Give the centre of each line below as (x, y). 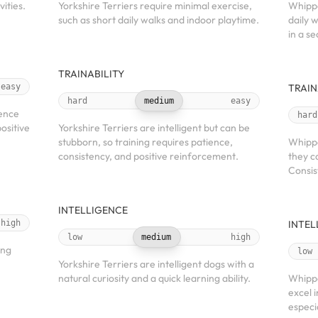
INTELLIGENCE (93, 210)
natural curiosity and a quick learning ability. (154, 278)
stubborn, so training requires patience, (146, 142)
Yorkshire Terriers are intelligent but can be (154, 128)
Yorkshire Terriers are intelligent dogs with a (156, 264)
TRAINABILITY (91, 74)
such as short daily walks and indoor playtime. (159, 20)
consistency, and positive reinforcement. (148, 156)
